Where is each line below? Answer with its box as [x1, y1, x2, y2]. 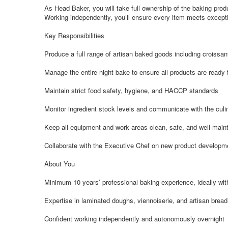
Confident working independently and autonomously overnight [44, 214, 224, 223]
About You [44, 159, 75, 168]
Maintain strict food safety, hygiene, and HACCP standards [44, 85, 218, 95]
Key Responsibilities [44, 31, 104, 40]
